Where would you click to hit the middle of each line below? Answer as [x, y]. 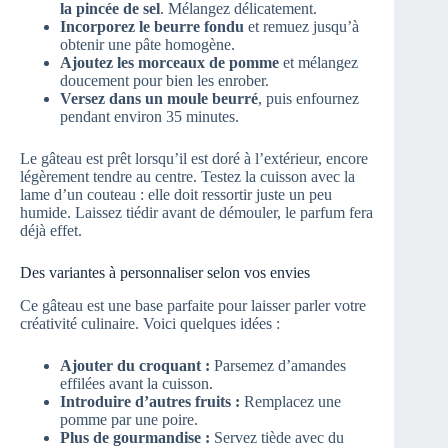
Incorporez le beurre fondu [152, 26]
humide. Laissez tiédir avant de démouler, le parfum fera [196, 212]
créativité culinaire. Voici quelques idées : [150, 323]
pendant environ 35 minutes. [149, 116]
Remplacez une [290, 401]
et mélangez [318, 62]
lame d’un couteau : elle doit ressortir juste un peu [176, 194]
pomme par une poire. [129, 419]
